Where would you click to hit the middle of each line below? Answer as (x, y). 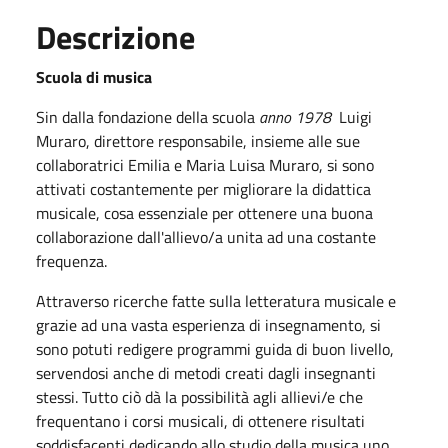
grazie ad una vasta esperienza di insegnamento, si (208, 324)
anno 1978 (297, 116)
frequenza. (71, 260)
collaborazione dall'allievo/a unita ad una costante (206, 236)
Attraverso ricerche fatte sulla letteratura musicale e (216, 300)
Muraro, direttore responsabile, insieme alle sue (198, 140)
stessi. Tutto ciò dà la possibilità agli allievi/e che (201, 396)
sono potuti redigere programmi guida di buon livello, (215, 348)
